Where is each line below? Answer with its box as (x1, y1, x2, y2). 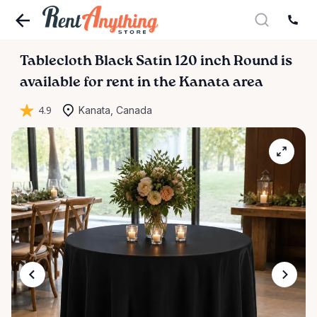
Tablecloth (20, 54, 92, 69)
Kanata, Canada (79, 104, 152, 116)
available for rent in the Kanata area (20, 76, 263, 90)
